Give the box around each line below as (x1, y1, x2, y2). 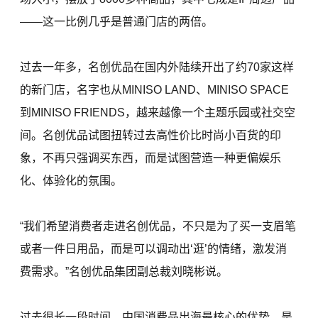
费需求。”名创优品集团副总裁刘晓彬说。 (20, 265, 229, 278)
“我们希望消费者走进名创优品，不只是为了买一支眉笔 (20, 220, 297, 233)
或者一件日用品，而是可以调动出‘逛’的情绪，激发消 (20, 243, 287, 256)
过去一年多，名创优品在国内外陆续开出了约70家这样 (20, 61, 295, 74)
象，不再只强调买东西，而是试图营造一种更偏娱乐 (20, 152, 282, 165)
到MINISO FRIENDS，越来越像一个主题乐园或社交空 (20, 106, 296, 119)
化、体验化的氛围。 (20, 175, 123, 187)
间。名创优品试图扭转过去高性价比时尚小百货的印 (20, 129, 282, 142)
